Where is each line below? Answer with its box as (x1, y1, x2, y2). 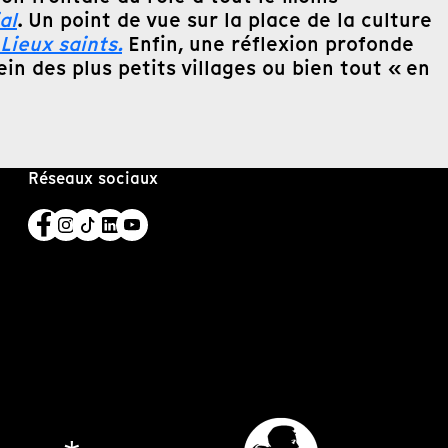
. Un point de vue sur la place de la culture (17, 6, 432, 35)
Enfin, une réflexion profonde (128, 30, 414, 59)
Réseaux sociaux (28, 166, 159, 190)
